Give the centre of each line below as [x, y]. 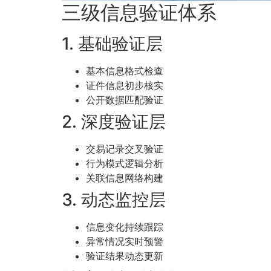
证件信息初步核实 [125, 86]
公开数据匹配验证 [125, 100]
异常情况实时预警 [125, 242]
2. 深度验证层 [114, 122]
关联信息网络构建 [125, 178]
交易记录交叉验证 [125, 149]
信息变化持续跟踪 [125, 227]
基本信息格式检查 [125, 71]
